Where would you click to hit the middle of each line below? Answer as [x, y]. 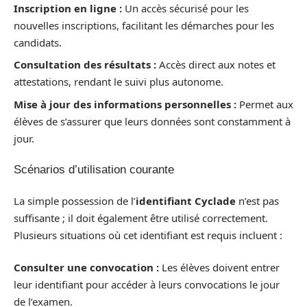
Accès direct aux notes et [216, 64]
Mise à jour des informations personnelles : [125, 104]
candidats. [38, 42]
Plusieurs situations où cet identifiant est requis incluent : [148, 235]
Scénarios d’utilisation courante [94, 170]
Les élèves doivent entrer [219, 267]
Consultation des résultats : [85, 64]
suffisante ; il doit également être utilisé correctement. [141, 218]
